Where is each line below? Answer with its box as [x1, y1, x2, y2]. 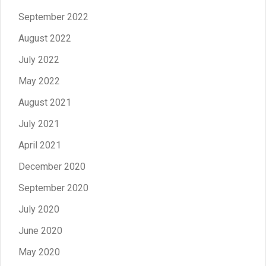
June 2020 [18, 225, 62, 236]
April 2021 [18, 140, 61, 151]
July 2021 [18, 118, 59, 129]
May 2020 [18, 246, 60, 258]
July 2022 [18, 54, 59, 65]
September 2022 [18, 11, 88, 23]
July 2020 [18, 204, 59, 215]
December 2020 [18, 161, 85, 172]
